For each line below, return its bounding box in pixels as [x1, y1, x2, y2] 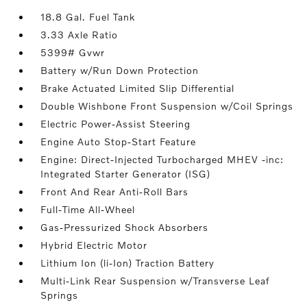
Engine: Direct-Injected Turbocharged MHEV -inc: [40, 153, 284, 165]
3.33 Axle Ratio [40, 29, 119, 40]
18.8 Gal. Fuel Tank [40, 11, 136, 23]
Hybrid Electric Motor [40, 239, 148, 251]
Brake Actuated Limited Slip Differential [40, 82, 235, 94]
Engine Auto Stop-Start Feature [40, 136, 197, 147]
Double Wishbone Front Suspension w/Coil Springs [40, 100, 294, 112]
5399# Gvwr [40, 47, 106, 58]
